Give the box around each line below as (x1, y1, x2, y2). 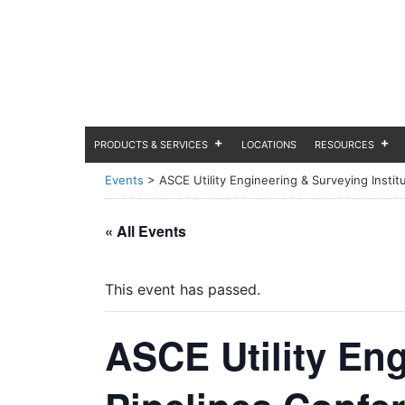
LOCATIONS (241, 138, 297, 151)
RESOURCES (315, 138, 375, 151)
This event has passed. (104, 280, 260, 298)
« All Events (104, 221, 186, 241)
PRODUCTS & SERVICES (94, 138, 209, 151)
